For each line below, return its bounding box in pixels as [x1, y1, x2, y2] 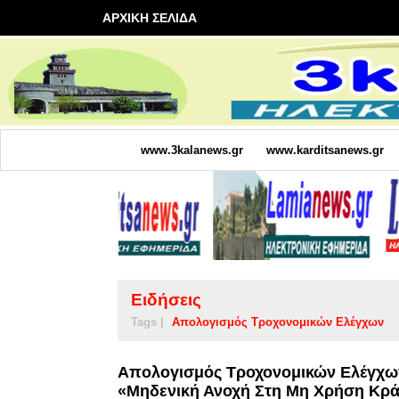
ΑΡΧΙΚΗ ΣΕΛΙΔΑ [102, 11, 197, 25]
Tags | [131, 314, 164, 329]
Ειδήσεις [131, 289, 201, 309]
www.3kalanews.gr [140, 142, 243, 157]
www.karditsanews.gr [265, 142, 384, 157]
